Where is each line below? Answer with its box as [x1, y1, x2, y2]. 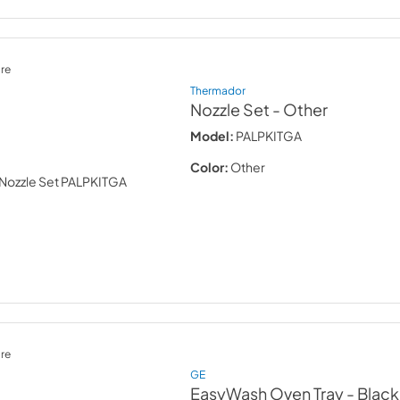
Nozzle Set [190, 99, 271, 120]
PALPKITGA [236, 127, 303, 144]
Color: [190, 158, 229, 175]
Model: [190, 127, 235, 144]
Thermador [190, 82, 246, 97]
